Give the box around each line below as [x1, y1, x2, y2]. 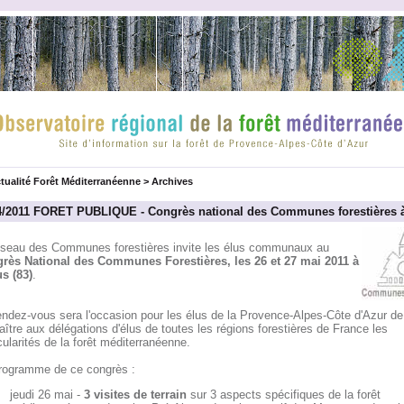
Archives [151, 176, 193, 187]
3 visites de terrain [83, 388, 187, 402]
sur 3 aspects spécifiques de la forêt [186, 388, 381, 402]
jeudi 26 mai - [9, 388, 84, 402]
